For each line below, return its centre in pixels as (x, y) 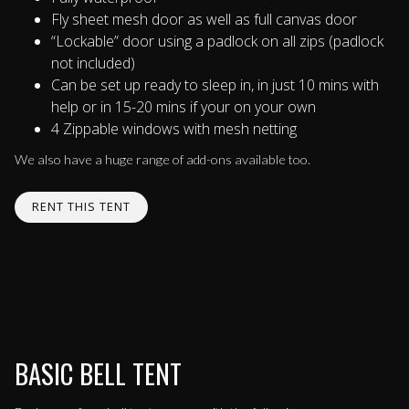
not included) (93, 63)
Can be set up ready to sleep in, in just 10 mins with (215, 84)
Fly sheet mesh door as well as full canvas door (204, 19)
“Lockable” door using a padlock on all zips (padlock (217, 41)
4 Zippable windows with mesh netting (174, 128)
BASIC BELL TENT (98, 374)
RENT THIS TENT (82, 207)
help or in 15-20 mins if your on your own (184, 106)
